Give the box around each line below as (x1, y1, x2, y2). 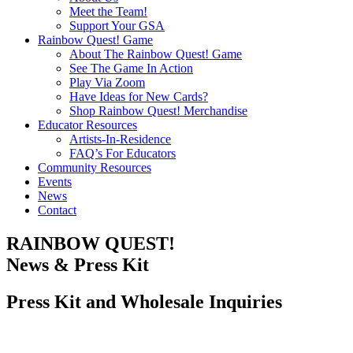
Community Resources (38, 161, 151, 174)
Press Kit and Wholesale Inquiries (6, 291, 282, 312)
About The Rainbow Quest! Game (69, 47, 242, 61)
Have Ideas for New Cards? (69, 90, 208, 103)
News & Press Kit (6, 254, 149, 275)
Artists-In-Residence (69, 132, 171, 146)
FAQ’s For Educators (69, 147, 176, 160)
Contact (38, 203, 76, 217)
